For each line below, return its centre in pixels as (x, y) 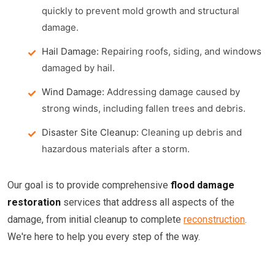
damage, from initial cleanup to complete (95, 219)
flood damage (203, 185)
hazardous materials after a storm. (116, 149)
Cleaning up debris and (190, 132)
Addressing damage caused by (172, 92)
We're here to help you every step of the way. (104, 237)
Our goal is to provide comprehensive (89, 185)
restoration (34, 202)
